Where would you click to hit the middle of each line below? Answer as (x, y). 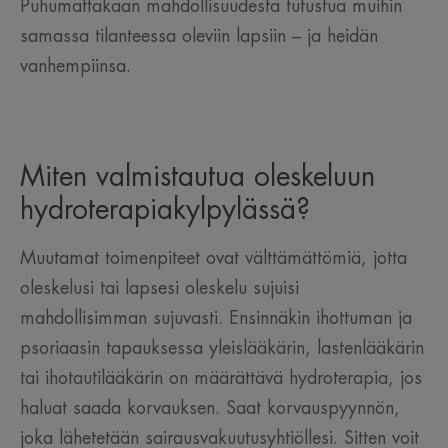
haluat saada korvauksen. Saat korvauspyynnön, (210, 408)
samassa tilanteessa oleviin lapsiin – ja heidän (199, 36)
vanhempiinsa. (75, 66)
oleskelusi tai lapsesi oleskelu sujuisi (159, 288)
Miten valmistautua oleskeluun (197, 177)
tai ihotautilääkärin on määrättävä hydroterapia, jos (221, 378)
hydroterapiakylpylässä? (165, 210)
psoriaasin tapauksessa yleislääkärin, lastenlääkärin (222, 348)
